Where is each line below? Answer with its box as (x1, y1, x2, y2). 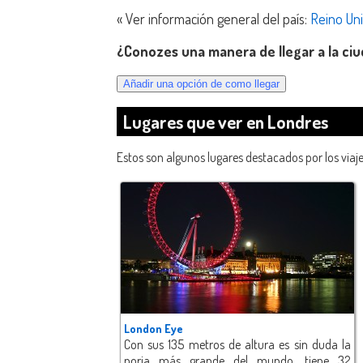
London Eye (124, 322, 183, 336)
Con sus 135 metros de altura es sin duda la (124, 336, 351, 353)
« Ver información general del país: (117, 9, 310, 28)
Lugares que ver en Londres (123, 110, 328, 134)
